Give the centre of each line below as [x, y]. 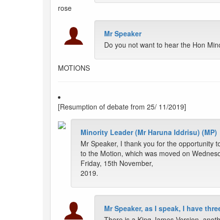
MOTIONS [74, 68]
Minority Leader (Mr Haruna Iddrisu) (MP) [149, 132]
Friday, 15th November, [117, 163]
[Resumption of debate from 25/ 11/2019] [122, 107]
